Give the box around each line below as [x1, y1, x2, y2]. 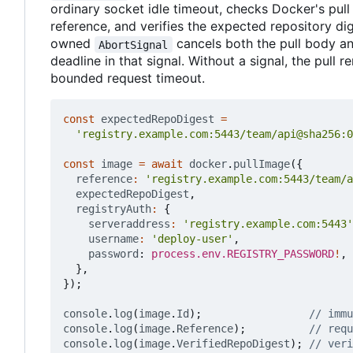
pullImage [233, 158, 290, 171]
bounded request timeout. [50, 70, 205, 87]
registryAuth [76, 203, 151, 216]
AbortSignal [98, 38, 169, 51]
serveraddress [88, 217, 170, 231]
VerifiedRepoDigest [176, 337, 290, 351]
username [88, 232, 139, 246]
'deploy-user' [151, 232, 233, 246]
